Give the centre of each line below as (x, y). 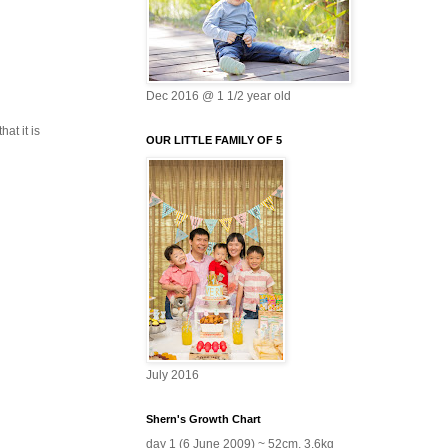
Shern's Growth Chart (203, 418)
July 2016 (172, 374)
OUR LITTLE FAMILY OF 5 (214, 139)
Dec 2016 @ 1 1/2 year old (218, 95)
